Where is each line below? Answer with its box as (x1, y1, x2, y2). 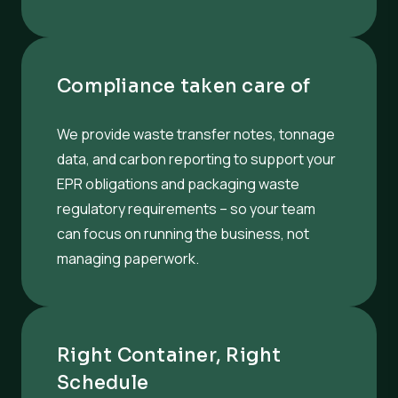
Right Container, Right (57, 343, 282, 367)
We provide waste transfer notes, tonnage (57, 123, 335, 144)
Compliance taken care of (57, 74, 311, 98)
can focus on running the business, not (57, 223, 309, 243)
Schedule (57, 370, 149, 394)
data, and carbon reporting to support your (57, 148, 336, 169)
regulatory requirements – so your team (57, 198, 315, 219)
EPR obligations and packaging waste (57, 173, 299, 194)
